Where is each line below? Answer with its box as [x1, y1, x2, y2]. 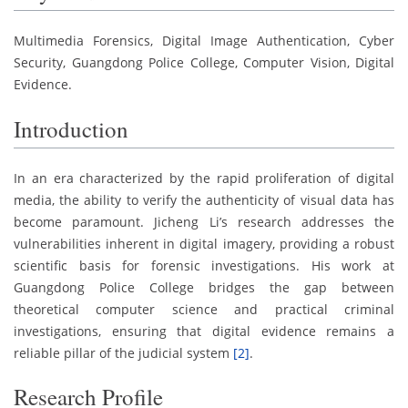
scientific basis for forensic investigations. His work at [14, 256, 394, 274]
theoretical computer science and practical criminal [14, 300, 394, 318]
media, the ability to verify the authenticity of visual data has [14, 190, 394, 209]
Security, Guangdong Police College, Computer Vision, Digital [14, 54, 394, 72]
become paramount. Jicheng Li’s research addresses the [14, 212, 394, 230]
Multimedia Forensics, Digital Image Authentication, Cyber [14, 32, 394, 50]
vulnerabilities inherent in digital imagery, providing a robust [14, 234, 394, 252]
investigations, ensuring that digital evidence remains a [14, 321, 394, 340]
